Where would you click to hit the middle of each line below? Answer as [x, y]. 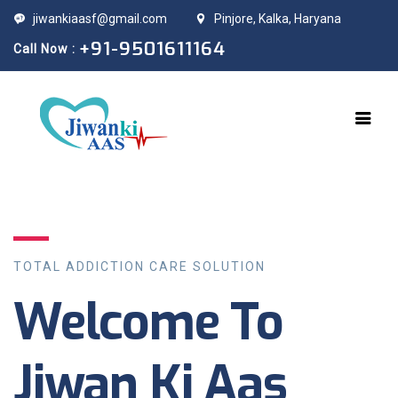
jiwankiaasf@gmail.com [100, 19]
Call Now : [46, 49]
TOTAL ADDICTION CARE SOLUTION [139, 267]
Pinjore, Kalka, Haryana [278, 19]
